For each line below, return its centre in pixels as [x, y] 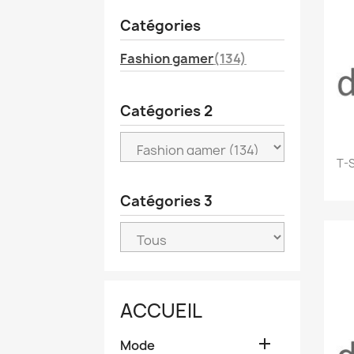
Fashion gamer [167, 59]
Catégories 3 [166, 201]
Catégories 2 [166, 111]
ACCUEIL [161, 311]
